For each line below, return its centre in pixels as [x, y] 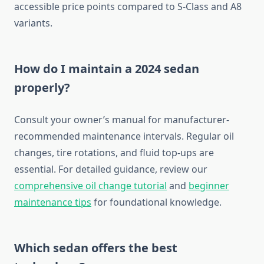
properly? [42, 88]
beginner [209, 186]
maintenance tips [53, 202]
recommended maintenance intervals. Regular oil [124, 136]
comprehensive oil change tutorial [90, 186]
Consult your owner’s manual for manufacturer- [122, 120]
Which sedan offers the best [96, 248]
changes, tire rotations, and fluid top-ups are [114, 153]
